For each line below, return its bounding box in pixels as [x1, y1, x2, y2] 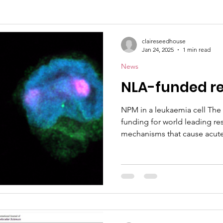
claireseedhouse [142, 37, 186, 45]
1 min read [183, 46, 211, 53]
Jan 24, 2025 [142, 46, 174, 53]
